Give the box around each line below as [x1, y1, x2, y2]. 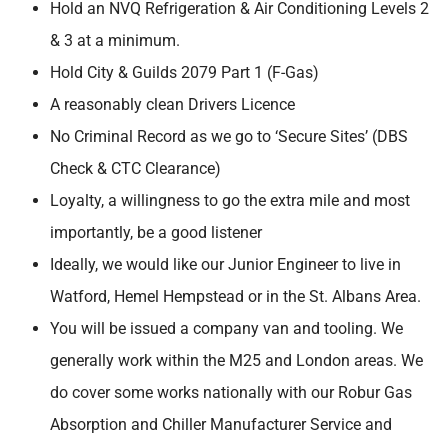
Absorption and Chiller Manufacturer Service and [50, 415, 392, 435]
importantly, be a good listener [50, 223, 262, 243]
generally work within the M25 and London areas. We [50, 351, 423, 371]
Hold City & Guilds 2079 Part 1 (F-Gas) [50, 63, 319, 83]
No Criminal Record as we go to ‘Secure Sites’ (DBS [50, 127, 408, 147]
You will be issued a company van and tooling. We [50, 319, 403, 339]
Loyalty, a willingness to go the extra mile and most [50, 191, 410, 211]
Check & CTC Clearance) [50, 159, 221, 179]
